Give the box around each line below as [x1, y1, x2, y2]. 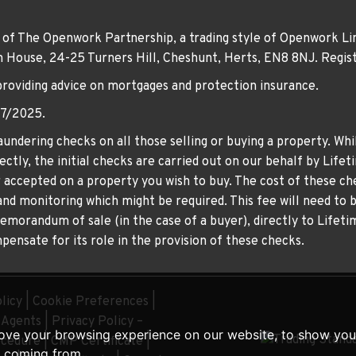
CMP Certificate [51, 333, 143, 350]
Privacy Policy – [52, 313, 143, 330]
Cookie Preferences [33, 293, 149, 310]
